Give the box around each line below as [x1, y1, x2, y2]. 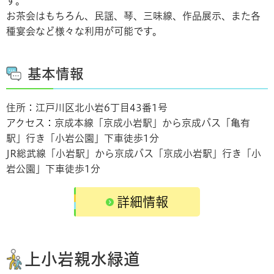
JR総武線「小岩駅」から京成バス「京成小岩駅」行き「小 [6, 148, 261, 158]
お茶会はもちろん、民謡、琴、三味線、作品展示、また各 [6, 10, 261, 21]
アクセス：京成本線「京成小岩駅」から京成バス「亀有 [6, 117, 250, 128]
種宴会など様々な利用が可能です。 [6, 26, 162, 36]
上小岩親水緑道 [24, 250, 140, 267]
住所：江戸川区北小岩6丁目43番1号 [6, 102, 168, 113]
